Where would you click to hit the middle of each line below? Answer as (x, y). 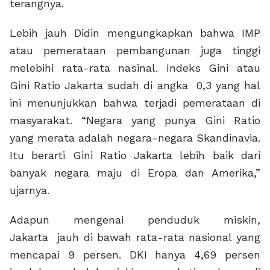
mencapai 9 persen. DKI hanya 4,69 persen (135, 255)
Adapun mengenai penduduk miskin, (135, 220)
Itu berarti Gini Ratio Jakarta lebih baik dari (135, 155)
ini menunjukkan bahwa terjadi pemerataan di (135, 103)
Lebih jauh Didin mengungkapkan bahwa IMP (135, 33)
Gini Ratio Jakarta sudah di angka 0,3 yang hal (135, 86)
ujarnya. (30, 190)
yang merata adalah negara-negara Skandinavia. (135, 138)
